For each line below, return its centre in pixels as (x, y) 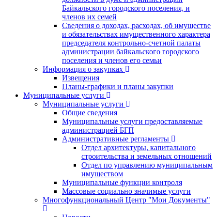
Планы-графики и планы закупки (118, 86)
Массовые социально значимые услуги (126, 191)
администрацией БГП (98, 130)
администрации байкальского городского (131, 51)
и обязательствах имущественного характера (136, 34)
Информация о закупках (83, 69)
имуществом (102, 173)
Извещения (81, 77)
